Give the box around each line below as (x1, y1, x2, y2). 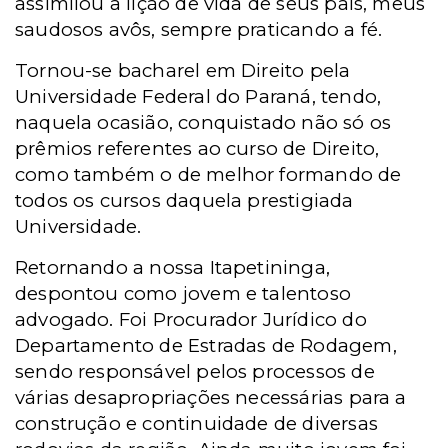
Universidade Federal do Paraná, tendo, (15, 85, 382, 108)
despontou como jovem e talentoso (15, 282, 351, 305)
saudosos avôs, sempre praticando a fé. (15, 18, 383, 41)
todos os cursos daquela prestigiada (15, 189, 354, 212)
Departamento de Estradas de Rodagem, (15, 334, 397, 357)
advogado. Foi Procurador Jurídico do (15, 308, 367, 331)
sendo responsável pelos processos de (15, 360, 375, 383)
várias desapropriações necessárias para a (15, 386, 407, 409)
